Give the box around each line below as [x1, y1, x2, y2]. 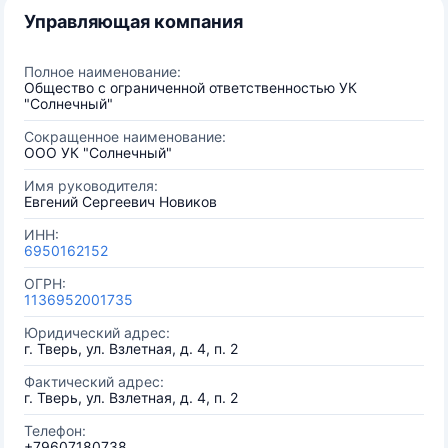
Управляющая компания [24, 11, 243, 32]
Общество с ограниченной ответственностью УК [24, 79, 357, 96]
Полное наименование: [24, 63, 181, 80]
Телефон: [24, 422, 86, 439]
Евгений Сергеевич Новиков [24, 193, 217, 210]
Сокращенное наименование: [24, 128, 226, 145]
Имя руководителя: [24, 177, 158, 194]
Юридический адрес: [24, 324, 170, 341]
